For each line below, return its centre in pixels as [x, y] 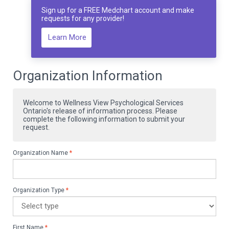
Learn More [67, 37]
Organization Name [40, 153]
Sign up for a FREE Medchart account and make [118, 10]
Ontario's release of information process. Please [100, 111]
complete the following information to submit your [104, 119]
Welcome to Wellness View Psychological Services [103, 102]
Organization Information [88, 76]
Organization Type [39, 190]
